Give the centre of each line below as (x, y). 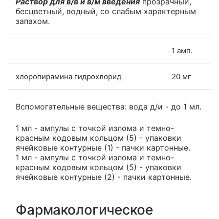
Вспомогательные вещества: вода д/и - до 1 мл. (109, 107)
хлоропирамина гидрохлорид (68, 77)
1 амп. (182, 51)
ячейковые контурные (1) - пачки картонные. (103, 148)
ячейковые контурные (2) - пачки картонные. (104, 177)
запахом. (33, 21)
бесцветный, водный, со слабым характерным (106, 11)
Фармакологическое (84, 210)
